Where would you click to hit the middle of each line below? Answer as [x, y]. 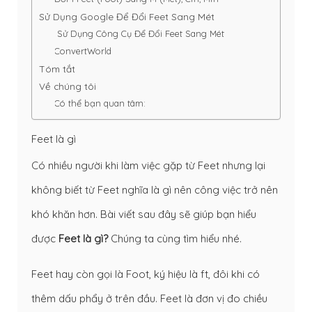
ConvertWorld [83, 51]
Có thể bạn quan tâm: [100, 103]
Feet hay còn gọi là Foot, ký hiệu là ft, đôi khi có [146, 274]
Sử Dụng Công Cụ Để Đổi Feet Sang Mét [140, 34]
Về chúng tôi [68, 86]
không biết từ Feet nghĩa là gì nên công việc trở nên [155, 189]
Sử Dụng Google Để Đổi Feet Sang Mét [127, 17]
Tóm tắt [57, 69]
